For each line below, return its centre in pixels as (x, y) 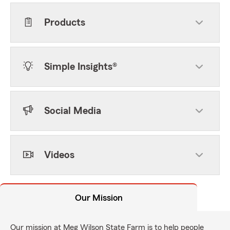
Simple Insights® (81, 67)
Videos (59, 155)
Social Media (73, 111)
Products (65, 23)
